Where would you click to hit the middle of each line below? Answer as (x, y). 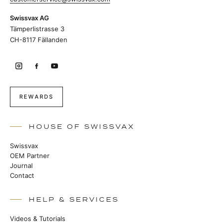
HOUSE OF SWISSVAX (82, 127)
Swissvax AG (29, 18)
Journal (21, 166)
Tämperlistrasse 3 (37, 29)
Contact (22, 175)
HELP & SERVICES (74, 199)
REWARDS (37, 97)
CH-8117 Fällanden (39, 40)
